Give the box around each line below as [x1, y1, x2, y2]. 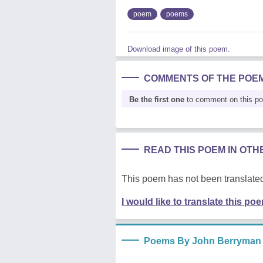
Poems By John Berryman [144, 235, 261, 246]
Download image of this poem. [127, 44, 230, 53]
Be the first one [129, 95, 184, 104]
